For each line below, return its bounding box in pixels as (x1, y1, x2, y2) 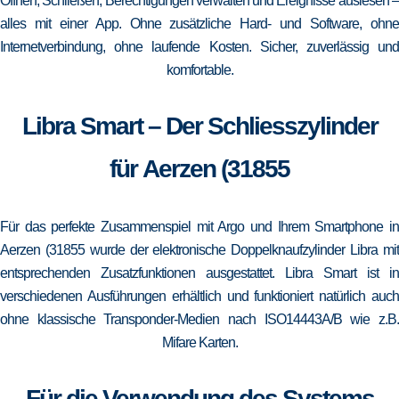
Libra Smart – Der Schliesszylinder (21, 112, 378, 140)
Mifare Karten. (161, 335, 238, 350)
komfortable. (166, 62, 233, 77)
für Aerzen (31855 (110, 155, 289, 183)
